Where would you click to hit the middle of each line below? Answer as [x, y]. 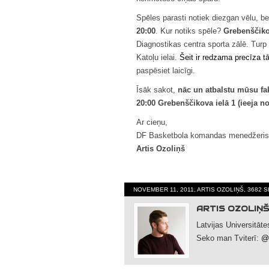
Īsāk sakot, [157, 89]
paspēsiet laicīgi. [166, 70]
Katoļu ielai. [158, 57]
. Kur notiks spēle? [189, 31]
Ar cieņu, [152, 122]
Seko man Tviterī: [229, 238]
